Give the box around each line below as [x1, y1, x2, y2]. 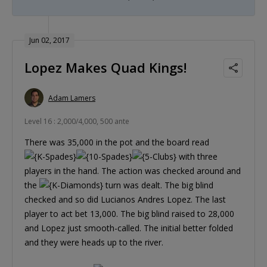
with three [176, 151, 218, 163]
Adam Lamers [48, 92, 95, 103]
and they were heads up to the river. [24, 237, 163, 249]
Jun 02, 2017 [29, 35, 70, 46]
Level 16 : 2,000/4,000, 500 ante [24, 116, 129, 127]
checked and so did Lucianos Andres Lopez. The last [24, 194, 226, 206]
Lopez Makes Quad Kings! [24, 58, 187, 77]
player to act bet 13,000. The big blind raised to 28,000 [24, 208, 234, 220]
